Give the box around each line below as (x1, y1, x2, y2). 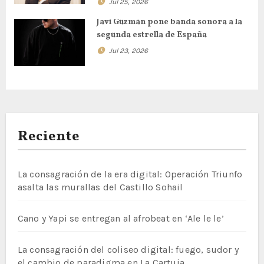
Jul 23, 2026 (108, 47, 148, 55)
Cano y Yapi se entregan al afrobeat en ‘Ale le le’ (17, 212, 224, 224)
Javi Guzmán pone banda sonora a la (96, 16, 242, 28)
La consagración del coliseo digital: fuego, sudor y (17, 243, 239, 255)
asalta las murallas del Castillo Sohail (17, 181, 183, 193)
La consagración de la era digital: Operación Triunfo (17, 168, 243, 180)
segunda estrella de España (96, 29, 207, 41)
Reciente (17, 126, 80, 147)
